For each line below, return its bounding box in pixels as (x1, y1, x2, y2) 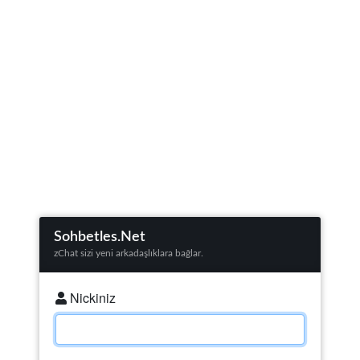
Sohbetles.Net (54, 229, 145, 244)
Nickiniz (67, 288, 116, 307)
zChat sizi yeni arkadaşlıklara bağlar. (54, 247, 203, 258)
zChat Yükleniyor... (117, 88, 246, 109)
